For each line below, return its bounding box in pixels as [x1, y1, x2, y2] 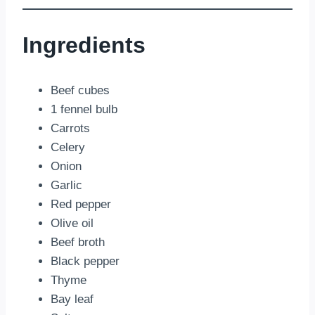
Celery [51, 140, 85, 154]
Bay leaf [51, 292, 94, 306]
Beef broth [51, 235, 105, 249]
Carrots [51, 121, 90, 135]
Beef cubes [51, 83, 110, 97]
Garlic [51, 178, 82, 192]
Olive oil [51, 216, 94, 230]
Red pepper [51, 197, 111, 211]
